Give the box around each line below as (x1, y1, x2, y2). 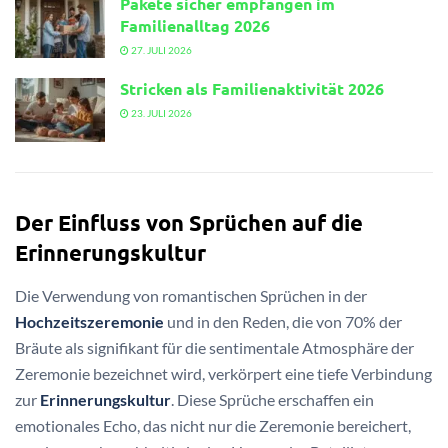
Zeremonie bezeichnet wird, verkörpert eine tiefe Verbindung (15, 363, 432, 383)
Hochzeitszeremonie (15, 311, 164, 331)
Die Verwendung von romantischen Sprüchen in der (15, 285, 367, 305)
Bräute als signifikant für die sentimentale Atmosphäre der (15, 337, 414, 357)
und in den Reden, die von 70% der (164, 311, 402, 331)
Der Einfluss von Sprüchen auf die (15, 208, 363, 236)
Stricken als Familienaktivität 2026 (120, 77, 384, 99)
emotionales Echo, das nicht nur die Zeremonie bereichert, (15, 415, 411, 435)
